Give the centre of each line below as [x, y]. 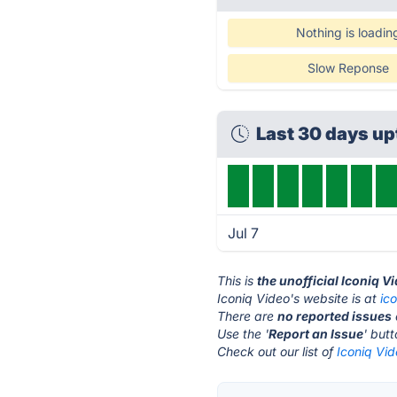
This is [237, 280]
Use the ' [243, 334]
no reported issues [335, 316]
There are [248, 316]
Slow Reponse [348, 68]
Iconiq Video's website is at [299, 298]
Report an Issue [316, 334]
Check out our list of [277, 351]
